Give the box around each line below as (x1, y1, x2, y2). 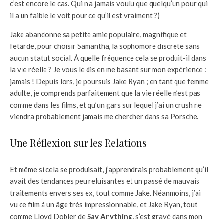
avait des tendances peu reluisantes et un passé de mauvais (10, 176, 199, 186)
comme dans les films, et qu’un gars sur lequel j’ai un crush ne (10, 100, 202, 109)
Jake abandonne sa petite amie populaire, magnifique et (10, 30, 187, 39)
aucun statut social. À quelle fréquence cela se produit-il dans (10, 53, 206, 63)
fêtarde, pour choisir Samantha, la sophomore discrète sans (10, 42, 200, 51)
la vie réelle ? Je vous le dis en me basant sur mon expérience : (10, 65, 206, 74)
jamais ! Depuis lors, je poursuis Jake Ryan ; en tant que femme (10, 77, 209, 86)
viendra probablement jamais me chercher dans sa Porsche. (10, 112, 198, 121)
